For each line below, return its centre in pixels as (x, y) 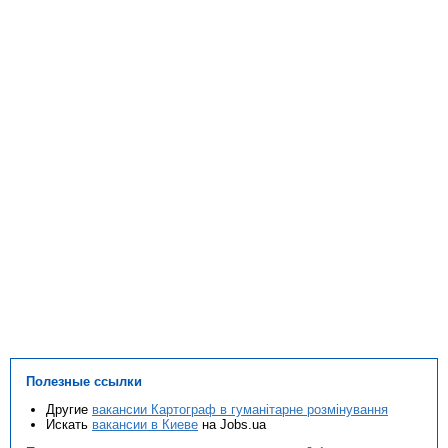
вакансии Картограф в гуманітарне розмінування (240, 410)
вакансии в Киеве (145, 425)
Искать (69, 425)
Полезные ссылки (84, 382)
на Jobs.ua (232, 425)
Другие (69, 410)
